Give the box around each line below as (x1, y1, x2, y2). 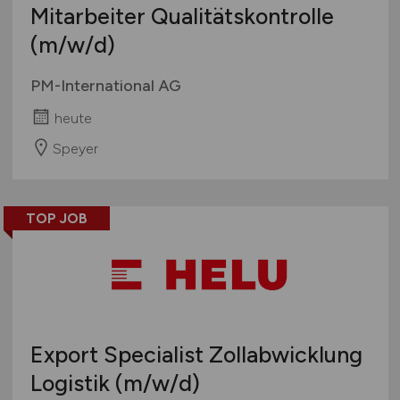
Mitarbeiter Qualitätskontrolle (29, 2, 334, 29)
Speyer (52, 139, 98, 157)
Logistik (29, 369, 115, 396)
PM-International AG (29, 75, 181, 96)
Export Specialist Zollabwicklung (29, 340, 362, 368)
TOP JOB (25, 209, 87, 227)
